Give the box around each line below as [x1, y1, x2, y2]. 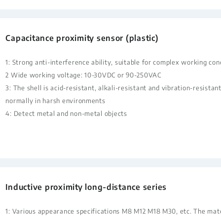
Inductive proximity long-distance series [5, 182, 167, 192]
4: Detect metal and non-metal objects [5, 109, 127, 117]
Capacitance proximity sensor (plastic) [5, 33, 159, 43]
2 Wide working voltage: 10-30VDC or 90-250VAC [5, 70, 161, 79]
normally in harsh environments [5, 96, 106, 105]
